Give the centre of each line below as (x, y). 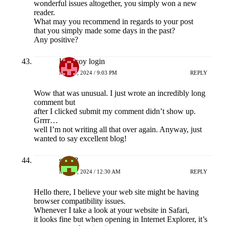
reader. (44, 13)
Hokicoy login (82, 62)
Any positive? (56, 40)
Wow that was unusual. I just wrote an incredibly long (119, 93)
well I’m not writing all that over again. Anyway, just (118, 130)
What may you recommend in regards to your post (113, 22)
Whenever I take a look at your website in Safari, (111, 210)
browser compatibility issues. (79, 201)
